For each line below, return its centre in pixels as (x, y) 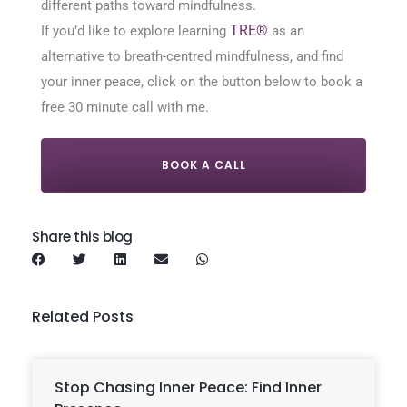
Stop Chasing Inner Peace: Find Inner (188, 388)
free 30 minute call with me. (125, 108)
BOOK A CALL (203, 165)
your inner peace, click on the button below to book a (202, 82)
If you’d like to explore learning (135, 31)
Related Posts (83, 317)
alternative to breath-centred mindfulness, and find (192, 57)
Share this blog (82, 237)
